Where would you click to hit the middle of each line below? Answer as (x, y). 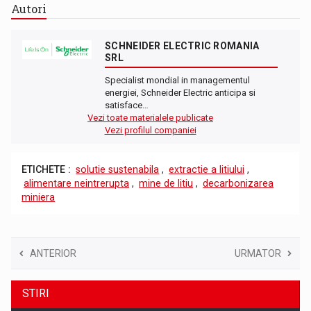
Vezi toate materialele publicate (150, 117)
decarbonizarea (238, 183)
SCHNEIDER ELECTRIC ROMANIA (182, 45)
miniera (39, 197)
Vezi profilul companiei (150, 130)
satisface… (127, 105)
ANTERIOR (53, 253)
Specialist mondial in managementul (178, 80)
